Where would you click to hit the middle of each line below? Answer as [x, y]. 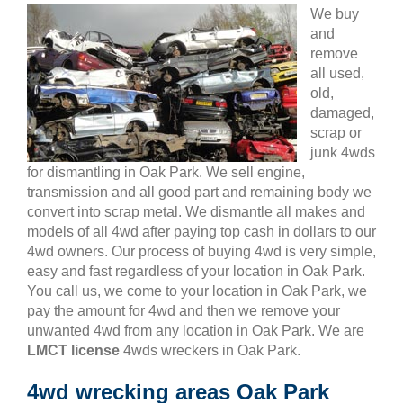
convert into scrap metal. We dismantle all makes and [196, 212]
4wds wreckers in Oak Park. [210, 350]
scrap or [336, 133]
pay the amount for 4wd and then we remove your [184, 311]
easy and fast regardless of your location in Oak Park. [196, 271]
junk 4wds [343, 152]
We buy [335, 14]
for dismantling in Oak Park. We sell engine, [166, 172]
